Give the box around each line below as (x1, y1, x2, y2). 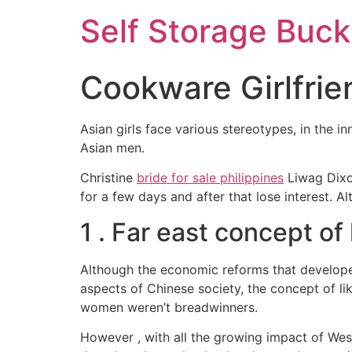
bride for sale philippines (137, 170, 284, 186)
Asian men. (80, 140, 145, 156)
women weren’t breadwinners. (80, 299, 258, 315)
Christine (80, 170, 137, 186)
